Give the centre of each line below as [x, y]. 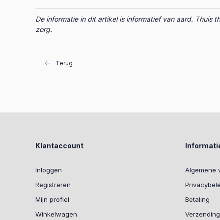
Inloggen [49, 170]
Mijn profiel [52, 199]
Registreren [53, 185]
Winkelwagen [56, 214]
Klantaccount [59, 146]
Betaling [197, 199]
